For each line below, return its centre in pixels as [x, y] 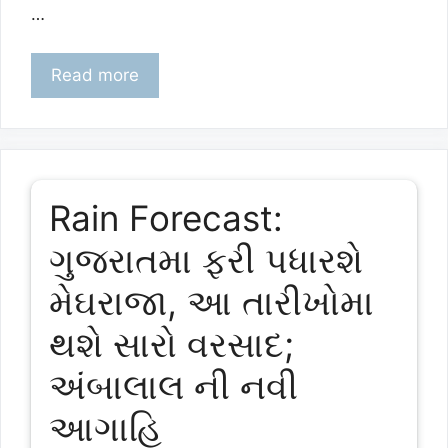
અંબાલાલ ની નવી [173, 386]
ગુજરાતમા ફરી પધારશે [205, 260]
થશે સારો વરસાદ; [171, 344]
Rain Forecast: [165, 218]
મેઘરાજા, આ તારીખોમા [211, 302]
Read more [95, 74]
